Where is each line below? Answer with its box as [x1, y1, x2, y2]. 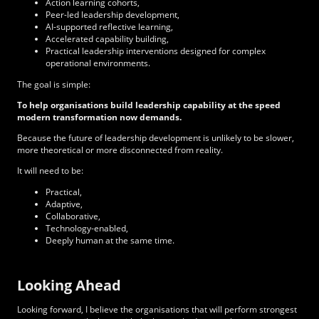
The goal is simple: [17, 78, 90, 90]
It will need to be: [17, 164, 83, 177]
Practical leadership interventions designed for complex [46, 45, 266, 58]
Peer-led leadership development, [46, 9, 182, 21]
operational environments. [46, 57, 152, 70]
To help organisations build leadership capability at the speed [17, 98, 281, 111]
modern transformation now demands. [17, 110, 182, 123]
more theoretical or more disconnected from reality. [17, 144, 223, 157]
